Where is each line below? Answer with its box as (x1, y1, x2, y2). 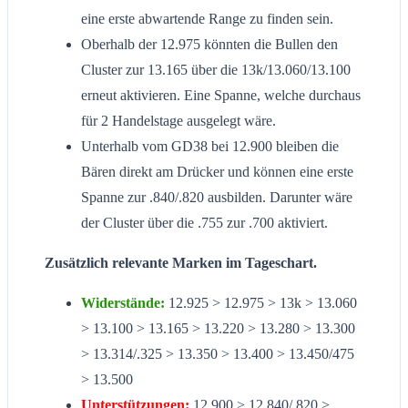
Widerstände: (81, 295, 165, 311)
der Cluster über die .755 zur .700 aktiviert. (81, 215, 328, 231)
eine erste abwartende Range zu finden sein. (81, 11, 333, 27)
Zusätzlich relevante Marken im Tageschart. (45, 255, 317, 271)
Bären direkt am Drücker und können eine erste (81, 164, 353, 180)
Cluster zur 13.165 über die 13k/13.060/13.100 (81, 62, 351, 78)
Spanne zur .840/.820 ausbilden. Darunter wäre (81, 189, 352, 206)
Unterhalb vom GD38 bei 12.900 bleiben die (81, 138, 339, 155)
